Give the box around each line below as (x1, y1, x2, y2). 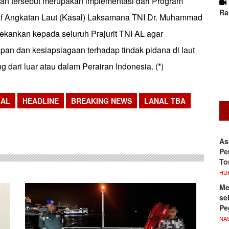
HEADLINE (22, 96, 59, 106)
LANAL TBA (144, 96, 186, 106)
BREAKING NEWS (71, 96, 132, 106)
